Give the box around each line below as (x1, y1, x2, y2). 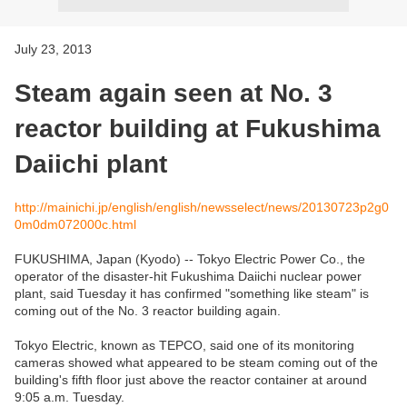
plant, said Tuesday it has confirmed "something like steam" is (15, 285, 369, 301)
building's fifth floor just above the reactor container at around (15, 372, 367, 387)
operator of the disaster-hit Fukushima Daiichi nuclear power (15, 268, 362, 283)
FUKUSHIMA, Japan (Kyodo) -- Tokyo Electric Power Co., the (15, 251, 365, 266)
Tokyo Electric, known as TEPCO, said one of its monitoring (15, 337, 354, 352)
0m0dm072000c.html (15, 216, 136, 232)
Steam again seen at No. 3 (15, 78, 333, 107)
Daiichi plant (15, 149, 167, 178)
